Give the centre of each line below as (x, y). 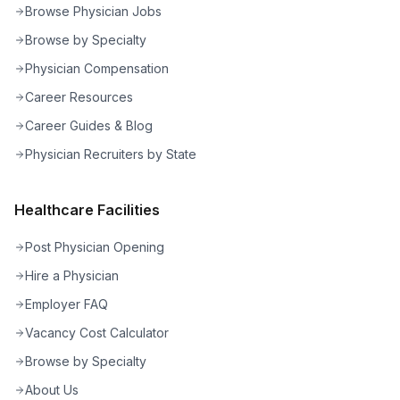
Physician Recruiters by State (111, 154)
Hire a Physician (72, 275)
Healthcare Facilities (87, 209)
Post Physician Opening (95, 246)
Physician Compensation (97, 68)
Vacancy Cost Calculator (97, 332)
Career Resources (79, 96)
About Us (52, 389)
